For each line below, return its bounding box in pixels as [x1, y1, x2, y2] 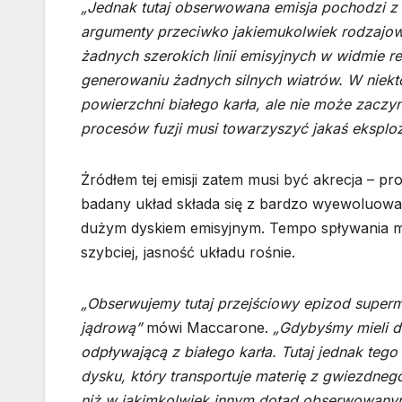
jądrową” [81, 319, 142, 337]
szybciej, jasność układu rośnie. [81, 243, 295, 262]
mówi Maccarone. [142, 319, 273, 337]
